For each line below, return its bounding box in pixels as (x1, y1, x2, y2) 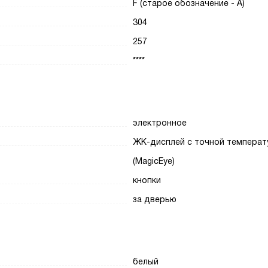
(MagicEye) (133, 156, 175, 166)
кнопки (133, 175, 162, 185)
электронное (133, 118, 187, 127)
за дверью (133, 194, 177, 204)
